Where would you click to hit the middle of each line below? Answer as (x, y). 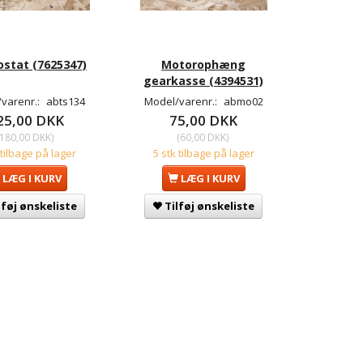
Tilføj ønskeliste (210, 205)
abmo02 (243, 101)
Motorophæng (204, 64)
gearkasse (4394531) (204, 80)
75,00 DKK (204, 120)
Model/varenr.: (181, 101)
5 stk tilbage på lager (203, 153)
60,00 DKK (203, 137)
